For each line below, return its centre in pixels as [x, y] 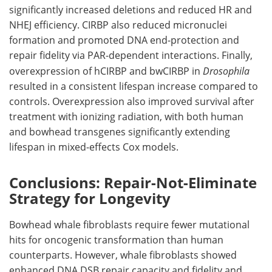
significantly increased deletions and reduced [114, 9]
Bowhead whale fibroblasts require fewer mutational [129, 224]
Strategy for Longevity [90, 198]
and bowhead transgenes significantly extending [120, 131]
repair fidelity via [48, 55]
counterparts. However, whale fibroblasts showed [123, 255]
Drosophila [226, 70]
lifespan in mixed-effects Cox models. [94, 147]
